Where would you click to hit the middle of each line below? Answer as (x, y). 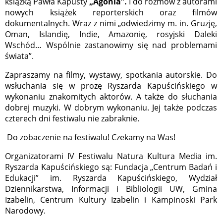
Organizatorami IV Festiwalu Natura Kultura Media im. (111, 156)
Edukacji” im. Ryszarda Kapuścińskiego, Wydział (111, 178)
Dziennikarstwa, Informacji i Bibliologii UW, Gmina (111, 189)
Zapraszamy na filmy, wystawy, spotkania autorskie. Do (111, 75)
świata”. (19, 56)
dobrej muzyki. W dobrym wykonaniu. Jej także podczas (111, 108)
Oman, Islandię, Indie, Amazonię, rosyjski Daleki (111, 34)
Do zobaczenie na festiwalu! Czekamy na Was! (90, 138)
